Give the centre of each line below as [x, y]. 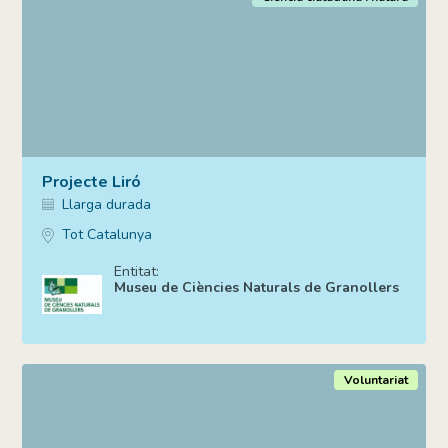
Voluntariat [375, 380]
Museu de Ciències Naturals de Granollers [257, 288]
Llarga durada [107, 205]
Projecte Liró [92, 182]
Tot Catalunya [107, 235]
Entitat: [137, 272]
